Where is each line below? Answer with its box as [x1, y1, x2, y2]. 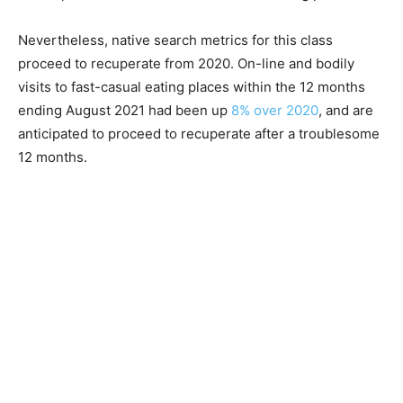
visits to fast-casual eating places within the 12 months [18, 78, 365, 96]
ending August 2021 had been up [18, 102, 231, 120]
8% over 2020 [231, 102, 318, 120]
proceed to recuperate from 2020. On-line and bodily [18, 55, 354, 73]
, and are [318, 102, 373, 120]
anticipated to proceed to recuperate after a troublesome [18, 125, 380, 143]
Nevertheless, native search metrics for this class [18, 31, 333, 49]
